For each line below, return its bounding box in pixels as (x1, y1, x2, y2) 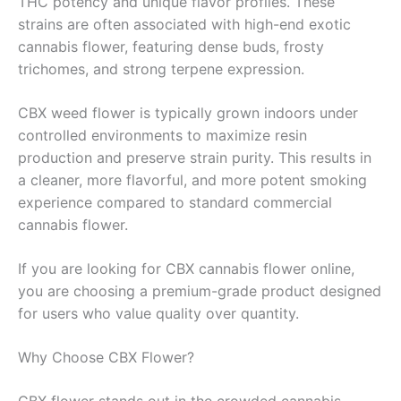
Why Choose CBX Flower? (18, 347, 194, 366)
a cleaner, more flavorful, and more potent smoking (18, 170, 367, 189)
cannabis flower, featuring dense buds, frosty (18, 37, 324, 55)
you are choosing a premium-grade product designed (18, 281, 381, 300)
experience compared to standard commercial (18, 192, 332, 211)
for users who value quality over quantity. (18, 303, 299, 322)
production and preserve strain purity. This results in (18, 148, 371, 166)
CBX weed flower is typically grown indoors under (18, 103, 358, 122)
